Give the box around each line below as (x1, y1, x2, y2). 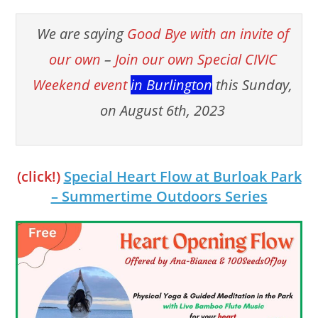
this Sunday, (216, 75, 292, 94)
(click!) (16, 166, 60, 186)
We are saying (36, 23, 127, 43)
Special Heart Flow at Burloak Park (63, 166, 302, 186)
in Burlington (131, 75, 212, 94)
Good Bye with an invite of (126, 23, 289, 43)
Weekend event (33, 75, 131, 94)
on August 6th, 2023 (100, 100, 225, 120)
